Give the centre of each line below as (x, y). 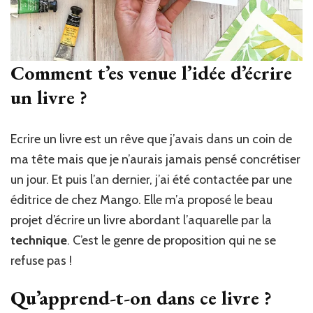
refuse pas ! (41, 260)
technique (39, 240)
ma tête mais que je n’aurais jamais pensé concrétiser (155, 159)
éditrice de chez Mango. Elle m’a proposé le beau (141, 199)
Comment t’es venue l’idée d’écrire (151, 72)
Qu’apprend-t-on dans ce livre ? (141, 297)
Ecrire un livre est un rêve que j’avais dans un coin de (151, 139)
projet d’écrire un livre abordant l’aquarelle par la (141, 220)
